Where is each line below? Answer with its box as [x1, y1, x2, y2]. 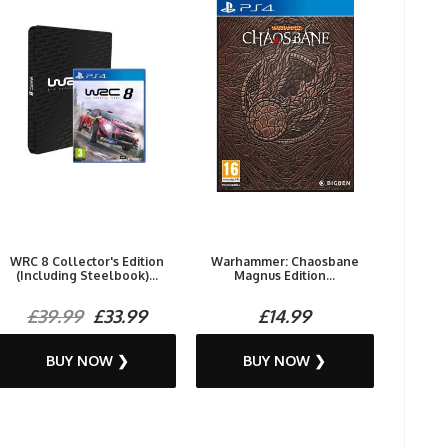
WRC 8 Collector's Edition [10, 254, 165, 269]
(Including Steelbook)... [16, 268, 159, 283]
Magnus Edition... [234, 268, 336, 283]
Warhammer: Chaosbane [210, 254, 359, 269]
